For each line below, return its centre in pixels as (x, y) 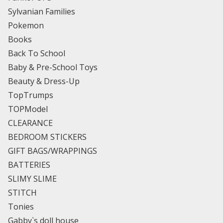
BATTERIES (29, 165)
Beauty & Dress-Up (44, 81)
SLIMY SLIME (32, 178)
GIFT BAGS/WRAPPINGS (53, 151)
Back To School (37, 53)
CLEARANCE (30, 123)
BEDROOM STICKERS (47, 137)
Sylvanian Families (42, 11)
